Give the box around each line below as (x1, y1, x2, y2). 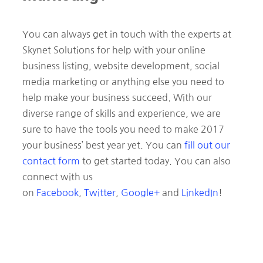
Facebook (36, 188, 79, 198)
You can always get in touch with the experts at (22, 29, 231, 39)
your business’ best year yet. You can (22, 140, 184, 150)
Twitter (84, 188, 116, 198)
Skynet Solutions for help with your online (22, 45, 205, 55)
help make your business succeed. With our (22, 93, 212, 103)
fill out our (184, 140, 230, 150)
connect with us (22, 172, 93, 182)
